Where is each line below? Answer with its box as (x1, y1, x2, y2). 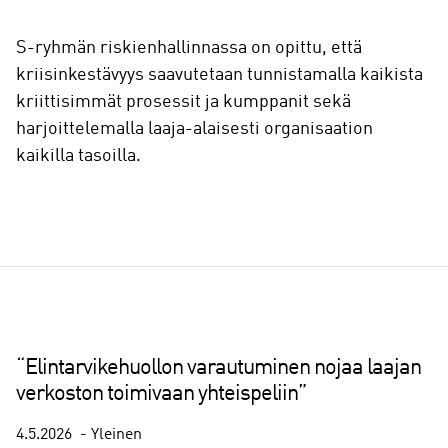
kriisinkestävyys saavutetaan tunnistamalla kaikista (16, 65, 423, 84)
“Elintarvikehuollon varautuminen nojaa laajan (16, 356, 421, 379)
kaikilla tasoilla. (16, 146, 141, 165)
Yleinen (91, 426, 142, 443)
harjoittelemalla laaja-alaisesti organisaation (16, 119, 373, 138)
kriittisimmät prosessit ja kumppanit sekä (16, 92, 351, 111)
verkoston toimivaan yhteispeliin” (16, 382, 307, 405)
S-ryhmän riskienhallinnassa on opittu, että (16, 38, 362, 57)
